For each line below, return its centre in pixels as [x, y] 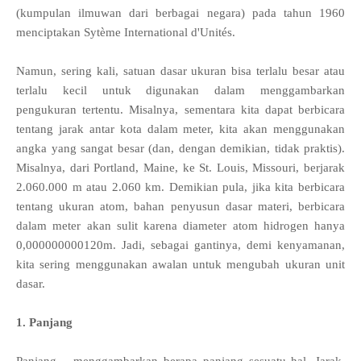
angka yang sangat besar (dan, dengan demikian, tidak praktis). [180, 149]
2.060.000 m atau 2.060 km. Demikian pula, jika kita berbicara [180, 187]
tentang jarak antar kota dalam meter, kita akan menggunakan [180, 129]
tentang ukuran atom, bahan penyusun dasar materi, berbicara [180, 207]
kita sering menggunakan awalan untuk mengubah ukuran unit [180, 265]
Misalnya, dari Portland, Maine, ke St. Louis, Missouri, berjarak [180, 168]
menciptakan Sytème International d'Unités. [126, 33]
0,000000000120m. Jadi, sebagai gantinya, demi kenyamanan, [180, 245]
